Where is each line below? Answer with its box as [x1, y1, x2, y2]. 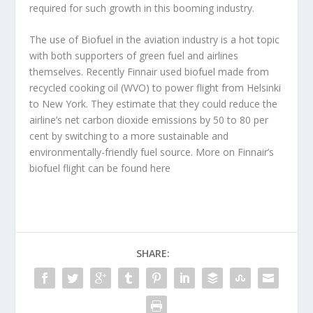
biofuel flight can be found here [29, 161, 171, 175]
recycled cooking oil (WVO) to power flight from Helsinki [29, 81, 282, 95]
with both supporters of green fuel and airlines [29, 49, 239, 63]
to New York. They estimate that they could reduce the [29, 97, 278, 111]
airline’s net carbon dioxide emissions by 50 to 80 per [29, 113, 269, 127]
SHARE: [136, 247, 170, 261]
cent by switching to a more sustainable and [29, 129, 229, 143]
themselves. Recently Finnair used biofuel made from [29, 65, 270, 79]
